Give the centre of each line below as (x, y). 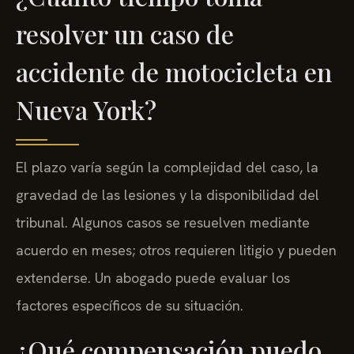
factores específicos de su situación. (130, 306)
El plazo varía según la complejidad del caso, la (167, 168)
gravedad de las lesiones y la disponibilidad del (168, 195)
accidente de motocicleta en (174, 72)
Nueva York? (86, 110)
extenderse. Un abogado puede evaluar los (153, 278)
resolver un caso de (125, 34)
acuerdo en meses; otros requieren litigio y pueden (176, 250)
